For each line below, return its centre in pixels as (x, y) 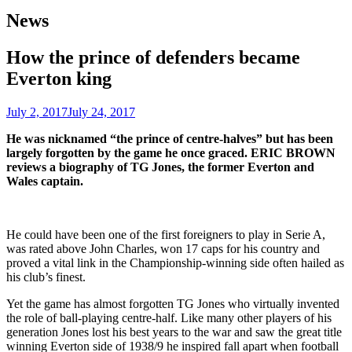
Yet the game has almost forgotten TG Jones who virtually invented (173, 303)
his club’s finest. (46, 277)
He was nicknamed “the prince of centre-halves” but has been (170, 138)
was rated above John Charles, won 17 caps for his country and (163, 248)
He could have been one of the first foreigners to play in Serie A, (166, 234)
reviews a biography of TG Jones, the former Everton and (160, 167)
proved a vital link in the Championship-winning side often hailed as (175, 262)
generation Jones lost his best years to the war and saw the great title (174, 332)
